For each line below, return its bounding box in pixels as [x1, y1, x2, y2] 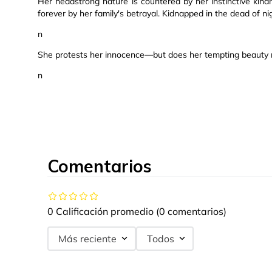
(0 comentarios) [156, 205, 226, 218]
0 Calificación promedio [47, 205, 154, 218]
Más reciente [58, 233, 117, 245]
